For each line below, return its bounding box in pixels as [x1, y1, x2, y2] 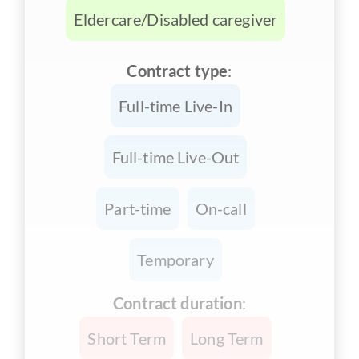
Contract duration [113, 293, 242, 313]
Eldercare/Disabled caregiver [73, 10, 278, 29]
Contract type [127, 61, 228, 80]
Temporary [137, 250, 214, 269]
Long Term [190, 329, 264, 348]
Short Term [87, 329, 167, 348]
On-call [195, 199, 247, 218]
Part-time [104, 199, 171, 218]
